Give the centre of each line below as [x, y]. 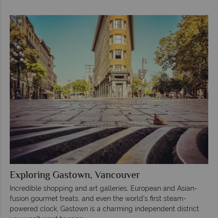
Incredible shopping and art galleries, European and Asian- [103, 188]
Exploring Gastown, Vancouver [75, 176]
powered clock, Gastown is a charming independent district [104, 209]
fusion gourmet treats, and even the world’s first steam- [98, 198]
